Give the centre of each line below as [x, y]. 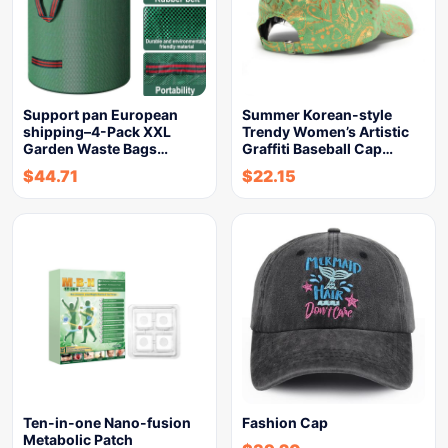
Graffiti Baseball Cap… [317, 148]
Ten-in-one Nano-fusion [107, 422]
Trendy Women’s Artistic [325, 131]
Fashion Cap [285, 422]
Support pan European [100, 114]
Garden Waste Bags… [95, 148]
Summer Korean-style [317, 114]
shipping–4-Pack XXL [97, 131]
